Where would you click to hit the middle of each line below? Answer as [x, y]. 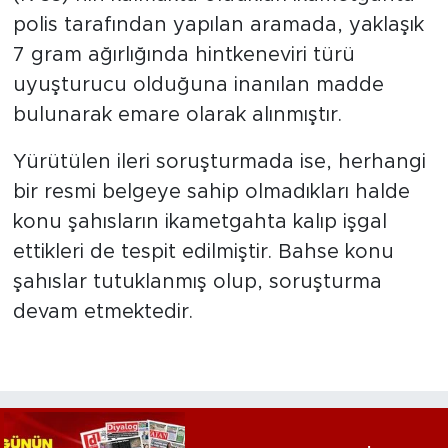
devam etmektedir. [102, 312]
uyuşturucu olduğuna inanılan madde [198, 85]
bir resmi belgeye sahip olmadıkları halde [211, 192]
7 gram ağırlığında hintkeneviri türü [183, 55]
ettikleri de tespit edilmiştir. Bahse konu [203, 252]
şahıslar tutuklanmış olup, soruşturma [197, 282]
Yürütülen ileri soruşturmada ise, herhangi [219, 162]
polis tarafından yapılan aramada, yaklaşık [218, 25]
